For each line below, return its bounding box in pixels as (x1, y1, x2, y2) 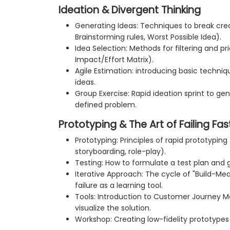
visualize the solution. (75, 202, 151, 213)
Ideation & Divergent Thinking (59, 3, 201, 17)
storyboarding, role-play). (75, 146, 166, 157)
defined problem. (75, 99, 137, 110)
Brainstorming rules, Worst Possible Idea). (75, 31, 221, 42)
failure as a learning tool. (75, 180, 163, 190)
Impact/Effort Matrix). (75, 54, 154, 65)
